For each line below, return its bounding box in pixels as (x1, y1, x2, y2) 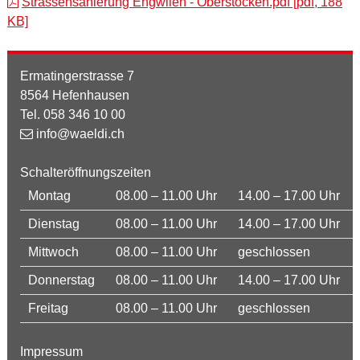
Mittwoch (27, 245, 79, 259)
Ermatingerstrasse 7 (19, 69, 134, 83)
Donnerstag (27, 273, 95, 287)
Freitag (27, 301, 68, 315)
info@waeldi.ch (35, 127, 125, 141)
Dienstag (27, 217, 80, 231)
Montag (27, 189, 71, 202)
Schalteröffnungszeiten (19, 166, 151, 179)
